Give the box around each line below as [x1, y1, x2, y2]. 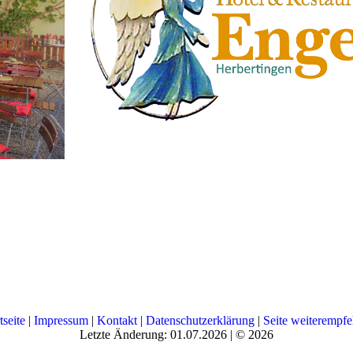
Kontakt [96, 314, 137, 327]
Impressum [33, 314, 88, 327]
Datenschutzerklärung [145, 314, 255, 327]
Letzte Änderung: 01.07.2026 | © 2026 [80, 328, 273, 341]
